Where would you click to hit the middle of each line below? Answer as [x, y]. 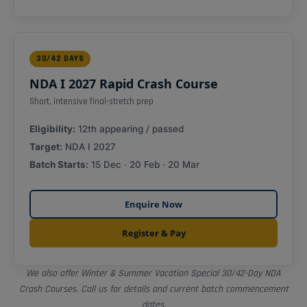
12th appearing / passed [130, 128]
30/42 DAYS [60, 58]
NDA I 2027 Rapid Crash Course [124, 83]
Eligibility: [52, 128]
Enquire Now [153, 204]
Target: [46, 146]
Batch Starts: [59, 164]
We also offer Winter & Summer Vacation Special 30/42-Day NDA [153, 273]
